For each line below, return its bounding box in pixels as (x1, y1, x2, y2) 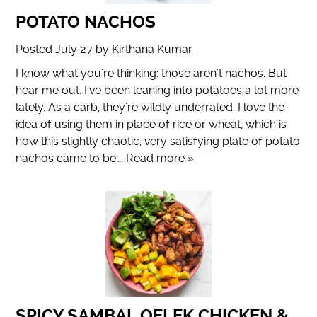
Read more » (126, 151, 195, 166)
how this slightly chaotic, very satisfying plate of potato (16, 134, 301, 149)
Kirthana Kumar (112, 42, 193, 57)
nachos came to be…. (16, 151, 127, 166)
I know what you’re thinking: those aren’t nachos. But (16, 67, 287, 81)
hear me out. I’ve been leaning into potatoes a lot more (16, 83, 299, 98)
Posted (16, 42, 56, 57)
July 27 (55, 42, 93, 57)
